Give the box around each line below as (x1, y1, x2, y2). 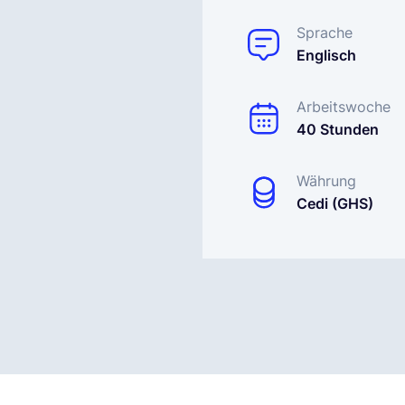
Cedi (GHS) (297, 194, 373, 212)
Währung (297, 172, 356, 190)
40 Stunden (297, 120, 379, 138)
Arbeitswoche (297, 98, 391, 116)
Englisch (297, 46, 356, 64)
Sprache (297, 24, 353, 42)
